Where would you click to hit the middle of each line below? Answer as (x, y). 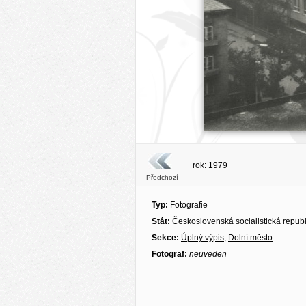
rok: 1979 (210, 165)
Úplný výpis (203, 238)
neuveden (208, 254)
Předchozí (162, 177)
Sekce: (166, 238)
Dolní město (250, 238)
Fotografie (188, 205)
